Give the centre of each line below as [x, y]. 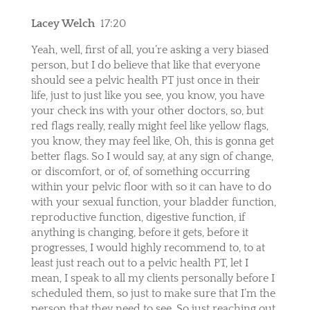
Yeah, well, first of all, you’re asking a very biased [150, 49]
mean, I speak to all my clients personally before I [153, 278]
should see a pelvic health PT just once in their [145, 80]
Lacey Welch [63, 23]
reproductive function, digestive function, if [138, 217]
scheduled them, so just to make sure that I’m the [153, 293]
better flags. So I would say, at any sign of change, [152, 156]
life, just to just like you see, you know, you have [147, 95]
